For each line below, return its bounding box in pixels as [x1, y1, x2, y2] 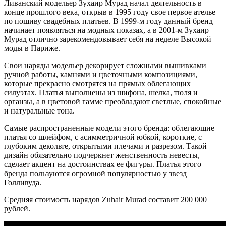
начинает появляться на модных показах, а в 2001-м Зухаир [4, 26, 209, 35]
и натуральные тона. [4, 106, 75, 116]
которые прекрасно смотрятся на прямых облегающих [4, 79, 191, 88]
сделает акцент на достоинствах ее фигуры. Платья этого [4, 160, 201, 169]
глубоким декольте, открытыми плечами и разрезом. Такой [4, 142, 207, 151]
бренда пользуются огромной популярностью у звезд [4, 169, 187, 178]
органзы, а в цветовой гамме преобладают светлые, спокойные [4, 97, 221, 106]
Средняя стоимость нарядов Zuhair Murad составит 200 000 [4, 195, 207, 204]
